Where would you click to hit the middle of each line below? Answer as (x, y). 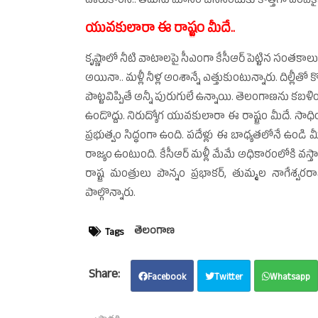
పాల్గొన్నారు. (112, 194)
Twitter (228, 278)
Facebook (166, 278)
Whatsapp (290, 278)
